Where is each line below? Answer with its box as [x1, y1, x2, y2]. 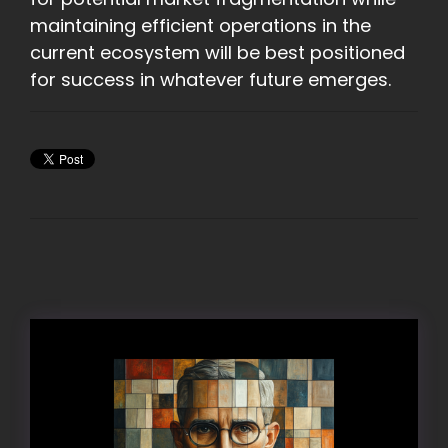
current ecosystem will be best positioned [30, 40, 405, 66]
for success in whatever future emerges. [30, 67, 391, 93]
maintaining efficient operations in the [30, 13, 371, 39]
